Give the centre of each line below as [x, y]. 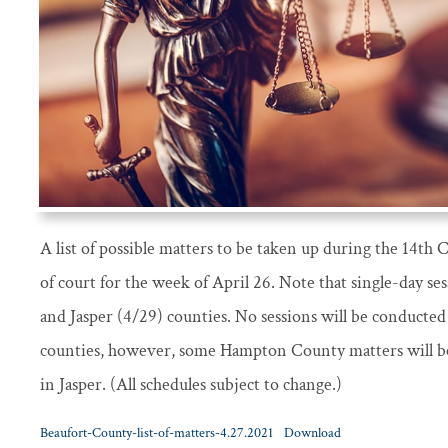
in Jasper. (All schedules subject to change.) [191, 384]
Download [312, 433]
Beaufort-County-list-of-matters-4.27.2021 [156, 433]
